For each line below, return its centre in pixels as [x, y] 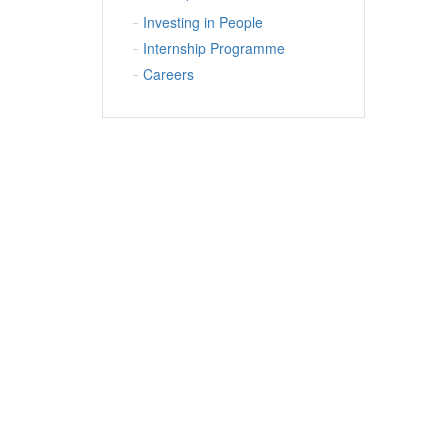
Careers [168, 74]
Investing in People [203, 22]
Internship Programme [214, 48]
